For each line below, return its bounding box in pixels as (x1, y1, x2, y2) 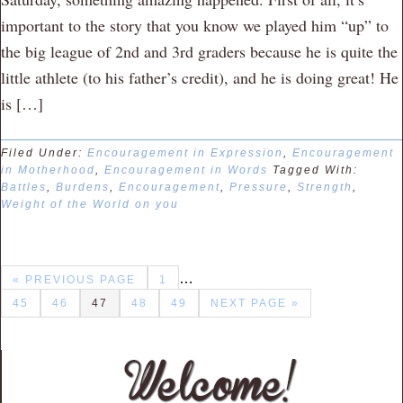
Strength (297, 181, 353, 194)
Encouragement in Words (104, 164, 268, 177)
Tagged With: (273, 164, 358, 177)
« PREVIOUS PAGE (13, 273, 136, 287)
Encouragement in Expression (87, 147, 283, 160)
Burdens (56, 181, 110, 194)
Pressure (229, 181, 288, 194)
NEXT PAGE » (210, 297, 300, 310)
